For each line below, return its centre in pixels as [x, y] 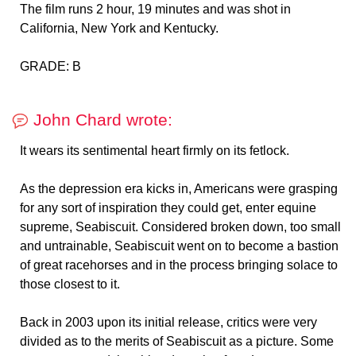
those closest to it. [70, 284]
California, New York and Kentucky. [119, 29]
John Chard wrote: [101, 120]
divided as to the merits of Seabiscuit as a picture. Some [177, 342]
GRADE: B [50, 67]
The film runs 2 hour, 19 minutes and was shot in [155, 10]
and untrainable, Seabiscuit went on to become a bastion [179, 246]
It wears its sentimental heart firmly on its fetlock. [155, 151]
